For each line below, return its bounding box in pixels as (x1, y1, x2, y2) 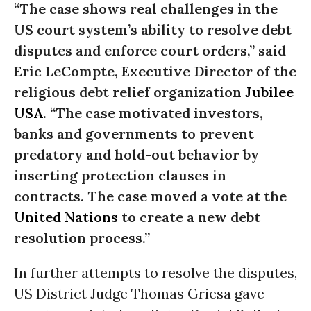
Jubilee (245, 83, 294, 101)
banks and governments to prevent (14, 125, 254, 142)
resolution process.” (14, 229, 150, 246)
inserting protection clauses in (14, 167, 226, 184)
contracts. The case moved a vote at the (14, 187, 287, 205)
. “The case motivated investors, (43, 104, 263, 121)
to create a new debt (118, 208, 260, 226)
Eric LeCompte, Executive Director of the (14, 62, 296, 80)
